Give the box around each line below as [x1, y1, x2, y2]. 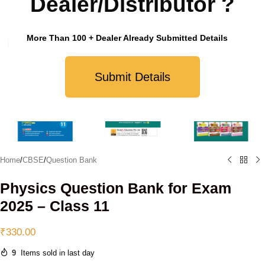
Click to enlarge [35, 38, 88, 47]
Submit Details [94, 70, 170, 83]
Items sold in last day [21, 248, 95, 257]
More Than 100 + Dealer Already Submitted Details [27, 33, 228, 43]
